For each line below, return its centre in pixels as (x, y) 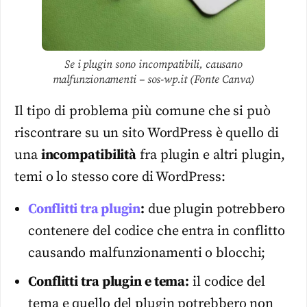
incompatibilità (89, 156)
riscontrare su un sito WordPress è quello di (147, 134)
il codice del (227, 282)
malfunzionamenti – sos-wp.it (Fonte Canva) (153, 80)
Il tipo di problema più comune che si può (143, 112)
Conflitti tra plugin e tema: (109, 282)
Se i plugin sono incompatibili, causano (153, 65)
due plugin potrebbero (214, 209)
